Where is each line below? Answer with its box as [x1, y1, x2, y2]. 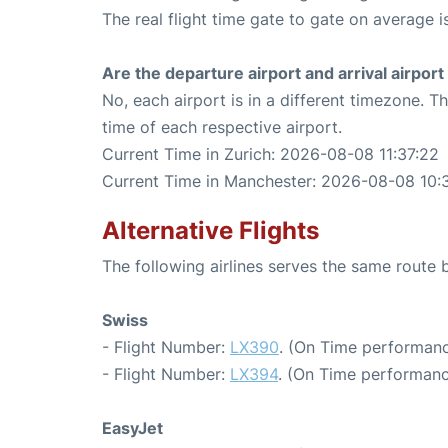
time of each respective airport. [102, 116, 342, 137]
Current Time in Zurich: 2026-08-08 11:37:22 [102, 143, 439, 164]
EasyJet [102, 417, 163, 438]
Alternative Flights [102, 215, 319, 245]
